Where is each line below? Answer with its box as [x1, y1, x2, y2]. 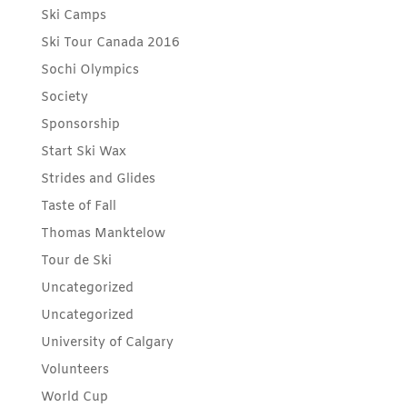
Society [40, 88, 88, 106]
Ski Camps [40, 6, 106, 25]
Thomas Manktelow [40, 224, 165, 243]
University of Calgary [40, 333, 174, 352]
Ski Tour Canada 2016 [40, 34, 180, 52]
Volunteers [40, 361, 109, 379]
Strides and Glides [40, 170, 155, 188]
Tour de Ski [40, 252, 112, 270]
